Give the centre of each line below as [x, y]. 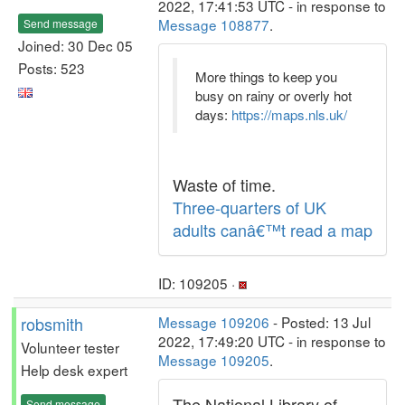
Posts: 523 [52, 67]
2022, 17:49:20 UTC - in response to [272, 341]
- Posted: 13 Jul [320, 322]
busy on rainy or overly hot [273, 95]
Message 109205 [214, 360]
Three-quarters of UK [250, 207]
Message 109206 [214, 322]
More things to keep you [266, 76]
